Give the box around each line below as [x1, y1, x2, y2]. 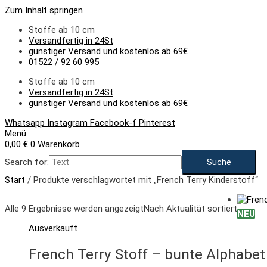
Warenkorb [38, 139, 80, 150]
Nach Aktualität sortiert [144, 203, 237, 214]
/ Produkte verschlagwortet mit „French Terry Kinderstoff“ [25, 175, 258, 185]
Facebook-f [90, 117, 136, 128]
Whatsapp [5, 117, 45, 128]
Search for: [5, 157, 49, 167]
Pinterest [139, 117, 175, 128]
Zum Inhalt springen [5, 5, 83, 15]
